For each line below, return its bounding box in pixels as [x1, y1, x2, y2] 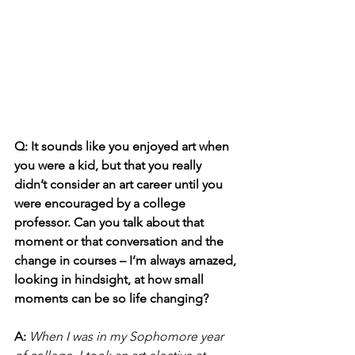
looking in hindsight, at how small [14, 271, 207, 287]
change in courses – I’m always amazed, [14, 252, 239, 268]
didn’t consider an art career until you [14, 176, 226, 192]
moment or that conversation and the [14, 233, 227, 249]
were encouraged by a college [14, 195, 189, 211]
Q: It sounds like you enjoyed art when [14, 138, 232, 154]
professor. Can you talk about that [14, 214, 207, 230]
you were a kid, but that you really [14, 157, 204, 173]
